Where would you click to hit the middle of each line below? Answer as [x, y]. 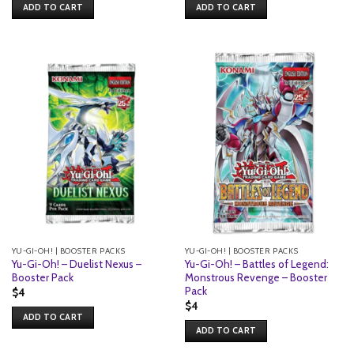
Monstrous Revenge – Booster [256, 278]
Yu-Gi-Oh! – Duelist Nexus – [76, 264]
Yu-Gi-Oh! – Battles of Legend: [256, 264]
